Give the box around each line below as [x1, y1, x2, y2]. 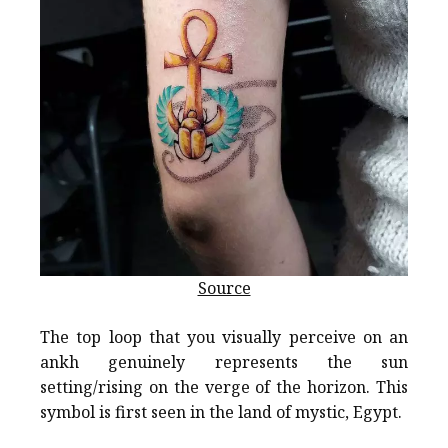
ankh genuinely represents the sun [40, 351, 408, 374]
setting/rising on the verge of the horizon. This [40, 376, 408, 399]
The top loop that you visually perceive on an [40, 326, 408, 349]
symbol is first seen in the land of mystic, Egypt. [40, 401, 402, 424]
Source [197, 277, 251, 300]
